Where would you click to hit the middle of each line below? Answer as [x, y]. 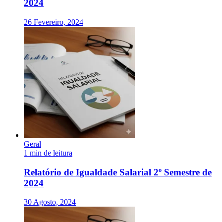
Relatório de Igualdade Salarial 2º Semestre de [118, 172]
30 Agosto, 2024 [50, 202]
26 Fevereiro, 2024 [54, 22]
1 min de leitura [48, 153]
